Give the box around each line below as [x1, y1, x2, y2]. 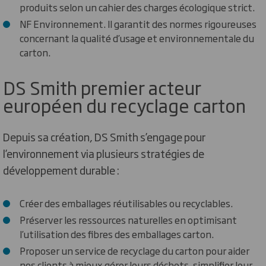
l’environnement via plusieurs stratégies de [3, 145, 204, 161]
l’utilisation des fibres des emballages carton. [20, 226, 214, 241]
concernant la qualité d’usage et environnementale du [20, 30, 254, 45]
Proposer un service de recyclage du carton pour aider [20, 243, 249, 258]
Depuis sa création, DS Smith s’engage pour [3, 128, 205, 144]
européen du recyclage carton [3, 91, 246, 118]
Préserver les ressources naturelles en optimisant [20, 212, 237, 227]
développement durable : [3, 161, 119, 178]
